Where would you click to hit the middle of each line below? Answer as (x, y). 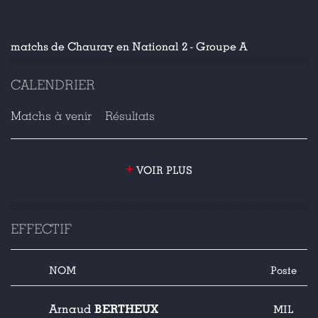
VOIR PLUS (163, 170)
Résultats (130, 116)
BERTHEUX (126, 309)
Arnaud (72, 309)
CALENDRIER (53, 85)
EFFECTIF (41, 229)
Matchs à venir (51, 116)
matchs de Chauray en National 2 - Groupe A (129, 47)
